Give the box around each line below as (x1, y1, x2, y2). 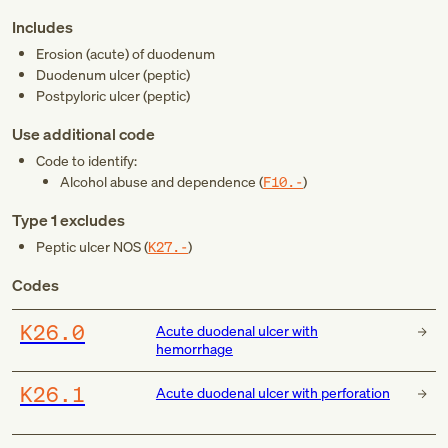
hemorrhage (155, 339, 233, 358)
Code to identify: (36, 151, 137, 170)
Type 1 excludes (12, 209, 125, 231)
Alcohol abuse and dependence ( (60, 172, 263, 191)
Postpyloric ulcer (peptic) (36, 86, 190, 105)
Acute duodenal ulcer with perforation (155, 383, 390, 403)
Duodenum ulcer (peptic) (36, 65, 190, 84)
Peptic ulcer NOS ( (36, 237, 148, 256)
